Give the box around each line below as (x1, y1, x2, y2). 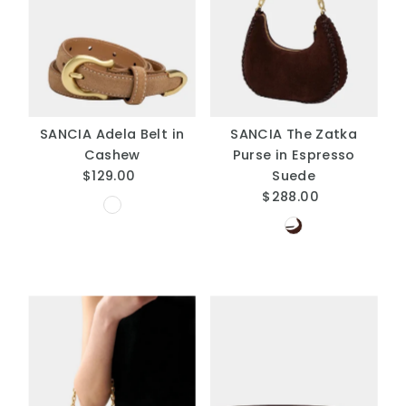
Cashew (83, 146, 140, 165)
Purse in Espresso (232, 146, 355, 165)
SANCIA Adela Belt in (40, 125, 185, 144)
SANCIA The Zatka (230, 125, 358, 144)
